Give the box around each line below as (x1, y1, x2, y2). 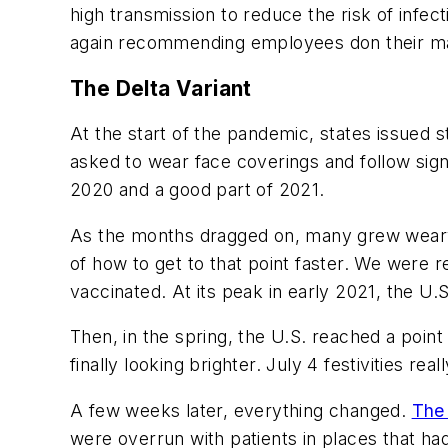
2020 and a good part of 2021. (70, 179, 325, 201)
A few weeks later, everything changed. (70, 399, 412, 421)
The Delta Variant (70, 75, 252, 101)
